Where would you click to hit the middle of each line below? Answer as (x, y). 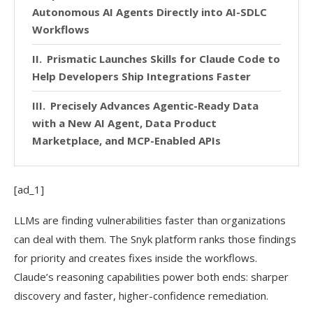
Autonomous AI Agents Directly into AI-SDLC (150, 12)
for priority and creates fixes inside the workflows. (136, 258)
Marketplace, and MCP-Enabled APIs (126, 141)
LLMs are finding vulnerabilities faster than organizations (150, 220)
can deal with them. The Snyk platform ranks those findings (155, 239)
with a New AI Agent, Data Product (124, 123)
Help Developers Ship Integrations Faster (141, 77)
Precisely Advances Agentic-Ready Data (154, 106)
